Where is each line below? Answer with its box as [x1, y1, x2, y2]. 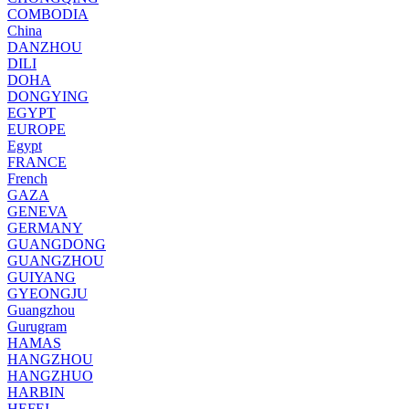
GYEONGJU [7, 285, 88, 301]
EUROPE [7, 121, 66, 137]
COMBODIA [7, 5, 89, 22]
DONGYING [7, 88, 89, 104]
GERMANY [7, 219, 83, 236]
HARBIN [7, 383, 65, 400]
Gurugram [7, 318, 67, 334]
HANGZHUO [7, 367, 93, 383]
